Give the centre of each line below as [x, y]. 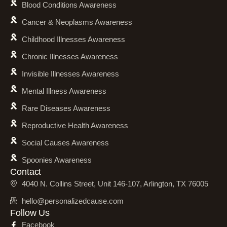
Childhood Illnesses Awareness [73, 40]
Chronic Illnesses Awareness [70, 57]
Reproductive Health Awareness [75, 126]
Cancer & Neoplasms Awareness [77, 22]
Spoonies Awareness [56, 160]
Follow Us [30, 213]
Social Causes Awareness [65, 143]
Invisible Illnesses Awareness [70, 74]
